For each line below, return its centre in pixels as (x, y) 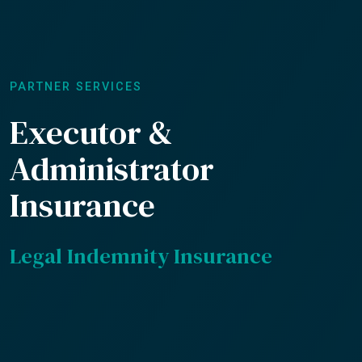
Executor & (91, 133)
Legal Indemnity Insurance (141, 256)
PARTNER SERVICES (76, 87)
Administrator (112, 169)
